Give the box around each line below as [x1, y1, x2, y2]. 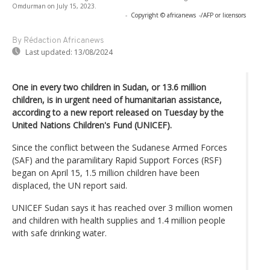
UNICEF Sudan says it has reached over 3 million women [12, 201, 233, 213]
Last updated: [25, 46, 72, 57]
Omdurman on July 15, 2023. [12, 1, 96, 10]
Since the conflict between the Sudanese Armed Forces [12, 141, 227, 153]
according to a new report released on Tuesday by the [12, 106, 224, 118]
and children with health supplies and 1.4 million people [12, 214, 225, 226]
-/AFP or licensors [199, 10, 246, 19]
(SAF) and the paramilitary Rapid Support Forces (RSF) [12, 154, 222, 166]
